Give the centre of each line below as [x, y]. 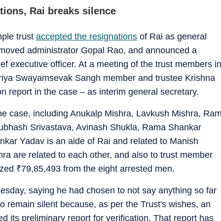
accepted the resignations [87, 36]
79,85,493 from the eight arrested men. [98, 168]
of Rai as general [172, 36]
